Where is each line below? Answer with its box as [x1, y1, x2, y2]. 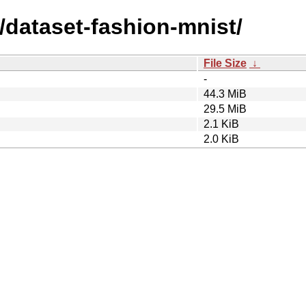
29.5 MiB [204, 102, 247, 115]
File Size [204, 57, 247, 69]
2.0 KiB [204, 133, 239, 145]
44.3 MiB [204, 87, 247, 100]
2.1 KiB [204, 117, 239, 130]
